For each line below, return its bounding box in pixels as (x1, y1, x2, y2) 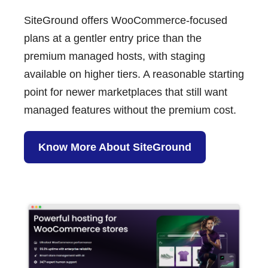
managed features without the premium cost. (24, 104, 236, 117)
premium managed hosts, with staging (24, 50, 205, 63)
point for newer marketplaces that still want (24, 86, 227, 99)
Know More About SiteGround (38, 141, 191, 154)
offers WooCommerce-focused (78, 14, 227, 27)
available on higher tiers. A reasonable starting (24, 68, 244, 81)
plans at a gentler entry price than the (24, 32, 202, 45)
